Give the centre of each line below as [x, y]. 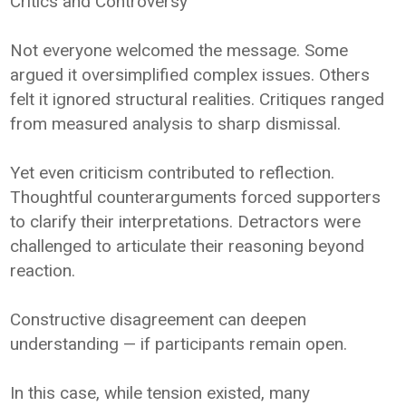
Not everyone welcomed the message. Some [179, 50]
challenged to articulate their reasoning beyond [188, 246]
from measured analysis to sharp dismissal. [176, 123]
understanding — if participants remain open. [179, 343]
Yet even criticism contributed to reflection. [173, 172]
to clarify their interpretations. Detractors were [186, 221]
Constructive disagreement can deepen [159, 319]
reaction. [43, 270]
